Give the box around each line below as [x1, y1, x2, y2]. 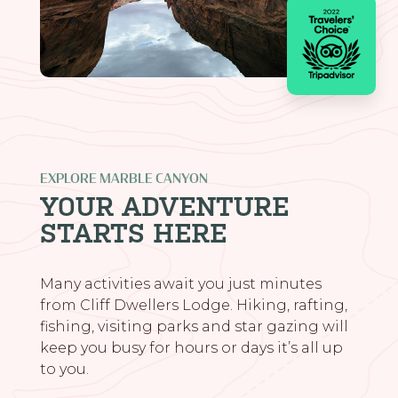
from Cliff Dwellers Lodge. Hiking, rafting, [39, 296, 347, 314]
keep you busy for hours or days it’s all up [39, 338, 343, 356]
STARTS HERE [39, 217, 227, 249]
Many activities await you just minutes [39, 275, 322, 292]
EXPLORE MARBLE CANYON [39, 170, 208, 186]
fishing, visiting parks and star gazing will [39, 317, 348, 335]
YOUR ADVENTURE [39, 190, 289, 222]
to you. [39, 360, 89, 378]
